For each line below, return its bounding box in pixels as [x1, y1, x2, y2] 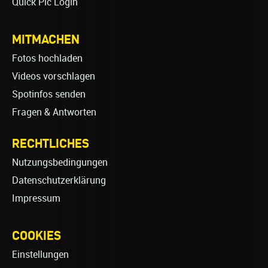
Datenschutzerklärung [12, 175, 106, 187]
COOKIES [12, 228, 61, 243]
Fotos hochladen [12, 53, 83, 65]
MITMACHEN [12, 32, 80, 47]
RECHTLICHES [12, 136, 89, 151]
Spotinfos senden [12, 89, 86, 100]
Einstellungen [12, 249, 69, 261]
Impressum [12, 193, 60, 205]
